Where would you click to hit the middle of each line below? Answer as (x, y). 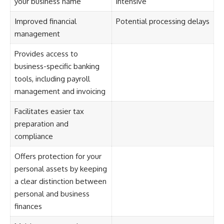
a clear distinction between (60, 181)
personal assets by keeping (60, 168)
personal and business (52, 193)
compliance (33, 136)
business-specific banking (57, 66)
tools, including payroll (52, 78)
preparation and (41, 123)
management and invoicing (60, 91)
